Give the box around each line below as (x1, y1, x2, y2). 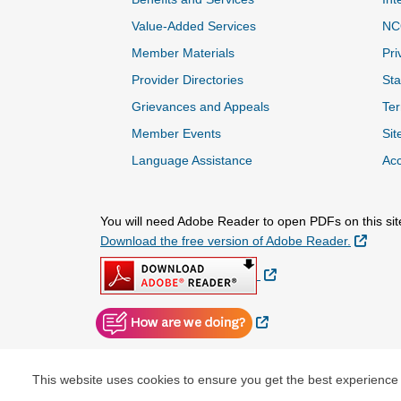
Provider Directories (132, 73, 243, 88)
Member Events (132, 126, 221, 141)
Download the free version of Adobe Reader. (100, 234, 351, 249)
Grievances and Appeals (132, 99, 269, 115)
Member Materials (132, 46, 235, 61)
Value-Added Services (132, 19, 256, 34)
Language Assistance (132, 153, 252, 168)
